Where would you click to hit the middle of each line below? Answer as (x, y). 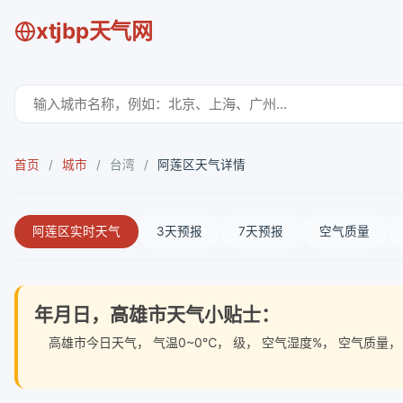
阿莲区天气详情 (201, 165)
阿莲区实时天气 (76, 231)
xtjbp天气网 (94, 31)
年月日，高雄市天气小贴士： (157, 314)
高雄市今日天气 (85, 342)
